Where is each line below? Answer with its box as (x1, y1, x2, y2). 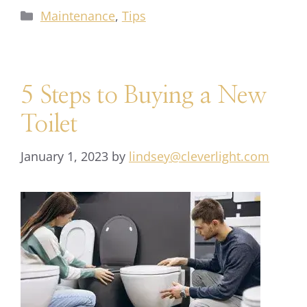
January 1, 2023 (21, 148, 108, 164)
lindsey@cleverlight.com (129, 148, 269, 164)
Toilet (21, 112, 77, 136)
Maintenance (40, 8, 115, 24)
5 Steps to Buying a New (21, 84, 266, 108)
